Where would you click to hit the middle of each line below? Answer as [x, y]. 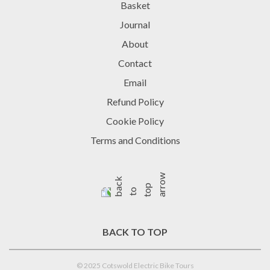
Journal [135, 24]
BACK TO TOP [135, 231]
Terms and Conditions [135, 140]
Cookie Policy [135, 121]
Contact [135, 63]
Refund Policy [135, 101]
